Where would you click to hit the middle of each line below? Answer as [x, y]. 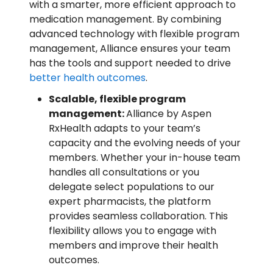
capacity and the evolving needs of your [145, 143]
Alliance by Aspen [169, 114]
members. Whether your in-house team [144, 158]
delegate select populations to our [132, 187]
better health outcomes [87, 78]
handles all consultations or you [124, 172]
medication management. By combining [125, 19]
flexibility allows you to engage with [133, 231]
